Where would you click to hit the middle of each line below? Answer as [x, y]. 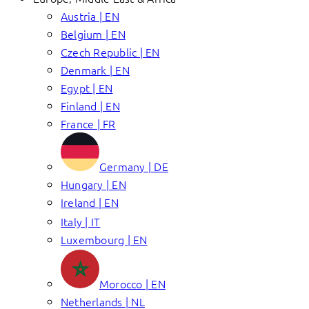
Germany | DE [134, 166]
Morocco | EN [132, 283]
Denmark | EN [95, 70]
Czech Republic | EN [110, 52]
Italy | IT [81, 221]
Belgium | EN [93, 34]
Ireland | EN [90, 202]
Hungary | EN [93, 184]
